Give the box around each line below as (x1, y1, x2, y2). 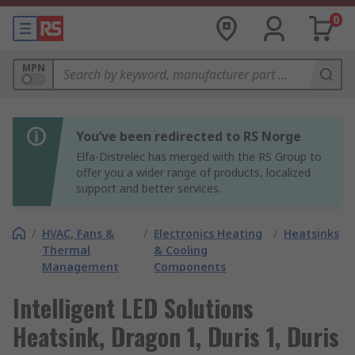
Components (153, 259, 226, 274)
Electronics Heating (153, 226, 262, 241)
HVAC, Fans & (42, 226, 114, 241)
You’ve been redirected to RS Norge (76, 128, 301, 145)
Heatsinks (284, 226, 339, 241)
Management (42, 259, 119, 274)
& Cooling (153, 242, 208, 258)
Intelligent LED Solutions (13, 290, 254, 326)
